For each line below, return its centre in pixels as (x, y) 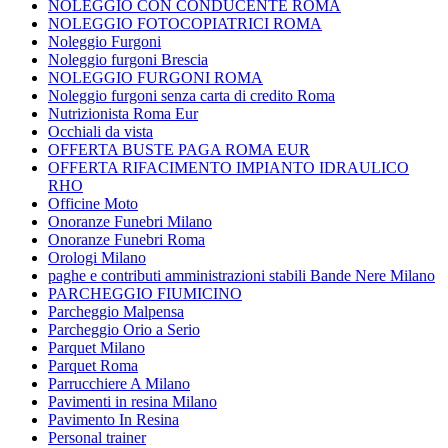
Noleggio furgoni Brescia (128, 59)
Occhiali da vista (100, 131)
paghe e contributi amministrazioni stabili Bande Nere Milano (241, 275)
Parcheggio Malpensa (116, 311)
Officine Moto (93, 203)
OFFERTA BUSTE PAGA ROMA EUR (179, 149)
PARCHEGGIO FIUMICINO (145, 293)
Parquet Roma (93, 365)
